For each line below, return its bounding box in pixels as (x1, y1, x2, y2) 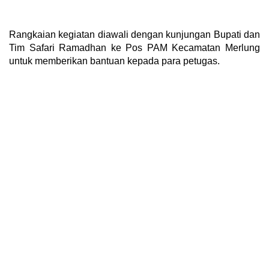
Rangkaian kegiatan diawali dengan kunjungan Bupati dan (9, 29, 260, 40)
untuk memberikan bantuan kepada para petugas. (9, 55, 220, 66)
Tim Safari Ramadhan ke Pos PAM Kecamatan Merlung (9, 42, 260, 53)
